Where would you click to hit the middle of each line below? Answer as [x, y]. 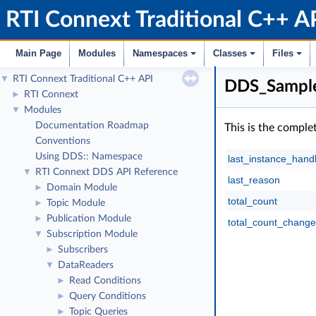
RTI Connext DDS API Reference [107, 172]
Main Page [38, 53]
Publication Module [89, 219]
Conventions [63, 141]
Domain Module [82, 188]
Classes [230, 53]
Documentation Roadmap [92, 126]
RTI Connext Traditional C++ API [83, 79]
